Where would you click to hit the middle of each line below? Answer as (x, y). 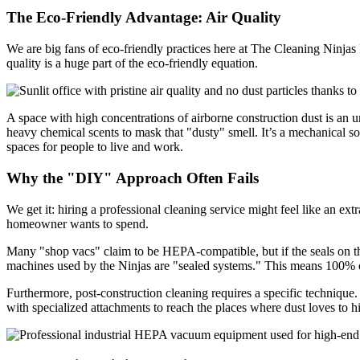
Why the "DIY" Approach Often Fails (133, 178)
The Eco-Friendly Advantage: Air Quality (144, 18)
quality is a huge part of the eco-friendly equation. (132, 63)
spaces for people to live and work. (95, 147)
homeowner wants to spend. (78, 223)
